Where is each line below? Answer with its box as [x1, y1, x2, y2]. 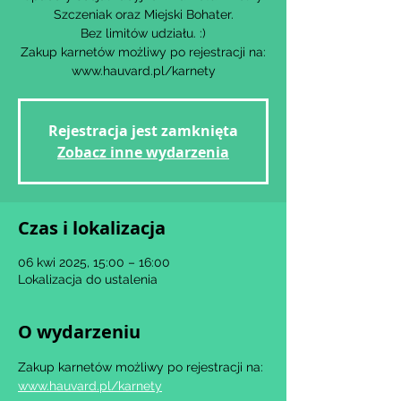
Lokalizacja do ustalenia [18, 272, 158, 286]
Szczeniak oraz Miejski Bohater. [53, 7, 234, 21]
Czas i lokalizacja [18, 216, 166, 240]
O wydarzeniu [18, 320, 141, 344]
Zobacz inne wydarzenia [57, 142, 229, 162]
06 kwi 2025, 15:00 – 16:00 [18, 255, 170, 269]
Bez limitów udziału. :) [81, 26, 206, 40]
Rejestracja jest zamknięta [48, 121, 238, 141]
